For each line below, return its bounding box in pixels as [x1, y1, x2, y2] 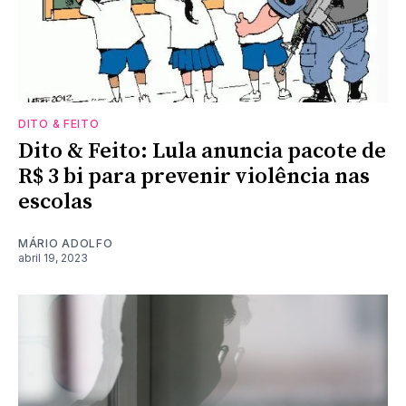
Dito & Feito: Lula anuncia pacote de [18, 137, 386, 165]
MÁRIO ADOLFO [18, 236, 113, 250]
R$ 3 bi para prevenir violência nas [18, 162, 370, 190]
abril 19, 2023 [18, 250, 88, 265]
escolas [18, 188, 92, 216]
